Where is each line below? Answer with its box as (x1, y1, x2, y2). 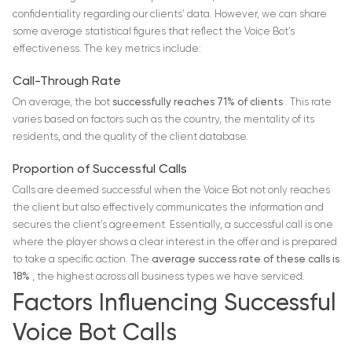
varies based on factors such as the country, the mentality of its (13, 115, 314, 126)
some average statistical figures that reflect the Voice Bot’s (13, 27, 295, 38)
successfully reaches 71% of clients (112, 97, 285, 108)
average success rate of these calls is (152, 255, 339, 266)
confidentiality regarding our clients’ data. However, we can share (13, 9, 327, 20)
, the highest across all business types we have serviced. (32, 272, 305, 283)
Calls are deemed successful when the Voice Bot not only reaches (13, 185, 330, 196)
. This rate (285, 97, 332, 108)
